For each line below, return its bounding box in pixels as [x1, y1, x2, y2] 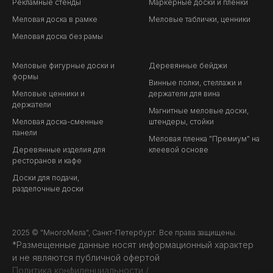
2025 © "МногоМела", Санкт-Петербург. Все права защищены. [12, 228, 237, 238]
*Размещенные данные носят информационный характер [12, 239, 253, 250]
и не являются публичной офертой [12, 252, 160, 263]
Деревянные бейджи [149, 61, 227, 71]
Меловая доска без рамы [12, 32, 103, 41]
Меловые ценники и [12, 89, 85, 99]
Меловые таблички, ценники [149, 15, 250, 24]
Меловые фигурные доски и [12, 61, 115, 71]
